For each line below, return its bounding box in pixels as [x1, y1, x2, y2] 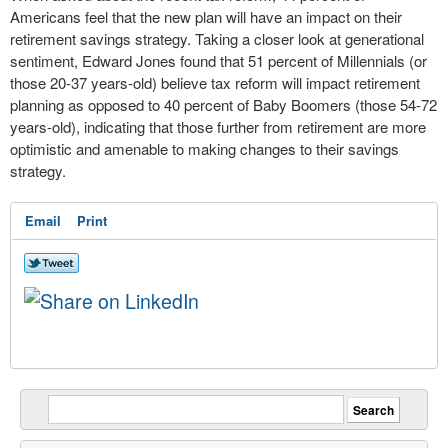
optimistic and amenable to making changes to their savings [10, 138, 399, 159]
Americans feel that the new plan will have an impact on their [10, 6, 402, 27]
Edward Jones [82, 50, 176, 71]
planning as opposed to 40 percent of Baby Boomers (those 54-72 [10, 94, 437, 115]
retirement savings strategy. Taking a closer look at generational [10, 28, 424, 49]
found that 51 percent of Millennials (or [176, 50, 427, 71]
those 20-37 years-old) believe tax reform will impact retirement [10, 72, 420, 93]
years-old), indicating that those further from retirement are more [10, 116, 426, 137]
